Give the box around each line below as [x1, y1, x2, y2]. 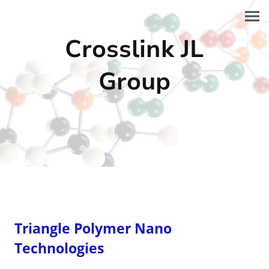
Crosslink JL [65, 33, 204, 65]
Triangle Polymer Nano [14, 219, 172, 238]
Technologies [14, 238, 104, 258]
